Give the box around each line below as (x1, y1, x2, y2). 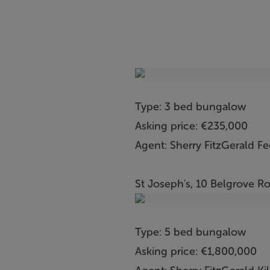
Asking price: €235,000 (135, 119, 248, 133)
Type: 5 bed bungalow (135, 225, 246, 239)
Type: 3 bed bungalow (135, 100, 246, 113)
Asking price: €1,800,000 (135, 245, 257, 258)
